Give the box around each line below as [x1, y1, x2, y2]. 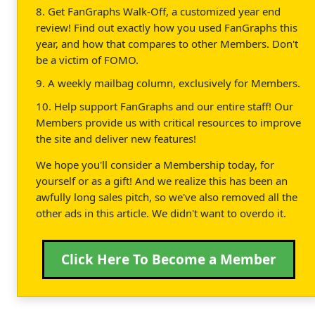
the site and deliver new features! [36, 131, 196, 146]
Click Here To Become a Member [61, 250, 276, 269]
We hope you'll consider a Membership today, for [36, 157, 274, 172]
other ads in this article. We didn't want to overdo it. [36, 205, 286, 220]
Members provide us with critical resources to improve [36, 115, 301, 129]
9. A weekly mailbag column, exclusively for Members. [36, 75, 300, 90]
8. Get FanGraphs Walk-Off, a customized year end [36, 4, 281, 18]
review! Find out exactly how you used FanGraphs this [36, 20, 297, 34]
